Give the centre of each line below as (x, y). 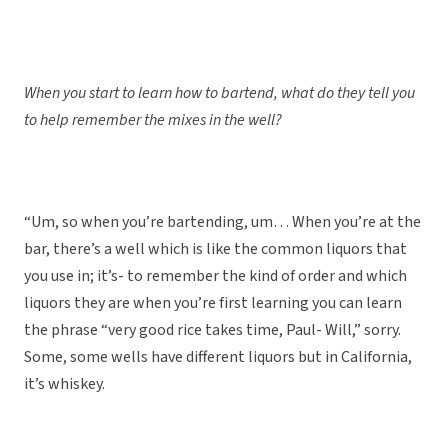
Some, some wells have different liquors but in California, (218, 357)
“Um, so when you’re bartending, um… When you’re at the (222, 222)
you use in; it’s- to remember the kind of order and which (215, 276)
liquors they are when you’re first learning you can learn (213, 303)
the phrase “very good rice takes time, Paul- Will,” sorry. (212, 330)
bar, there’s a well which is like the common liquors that (215, 249)
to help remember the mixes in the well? (153, 120)
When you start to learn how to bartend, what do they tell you (219, 93)
